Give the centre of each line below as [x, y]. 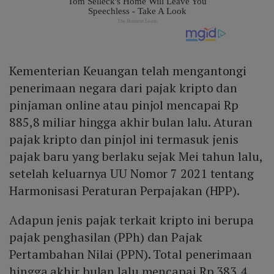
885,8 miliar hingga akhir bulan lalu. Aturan [131, 122]
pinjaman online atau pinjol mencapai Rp [124, 105]
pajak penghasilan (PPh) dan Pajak [106, 237]
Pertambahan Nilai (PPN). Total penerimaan [131, 254]
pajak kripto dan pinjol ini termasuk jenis [124, 139]
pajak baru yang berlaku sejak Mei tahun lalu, [136, 157]
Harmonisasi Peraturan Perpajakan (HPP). [125, 191]
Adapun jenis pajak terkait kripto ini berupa [131, 220]
